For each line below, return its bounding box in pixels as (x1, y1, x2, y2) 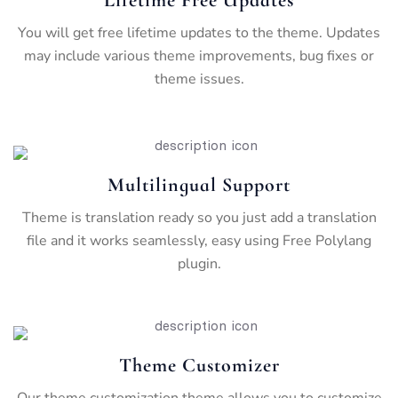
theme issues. (154, 68, 244, 89)
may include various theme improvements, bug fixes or (24, 45, 374, 66)
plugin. (177, 253, 221, 274)
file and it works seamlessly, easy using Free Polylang (27, 230, 371, 251)
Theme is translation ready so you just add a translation (21, 207, 377, 227)
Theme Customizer (118, 353, 280, 377)
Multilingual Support (107, 172, 291, 196)
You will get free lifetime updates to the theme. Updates (18, 22, 380, 43)
